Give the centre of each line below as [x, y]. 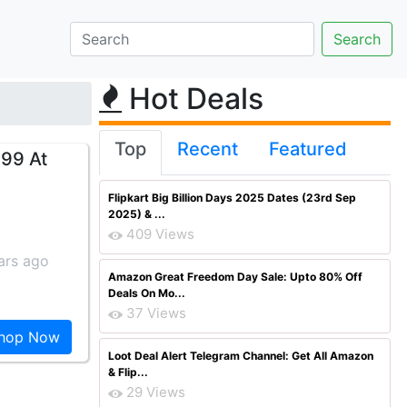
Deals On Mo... [147, 293]
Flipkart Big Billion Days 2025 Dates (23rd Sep [232, 198]
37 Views [156, 313]
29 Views [156, 392]
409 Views [160, 234]
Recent [208, 149]
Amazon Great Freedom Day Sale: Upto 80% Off [235, 277]
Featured [308, 149]
